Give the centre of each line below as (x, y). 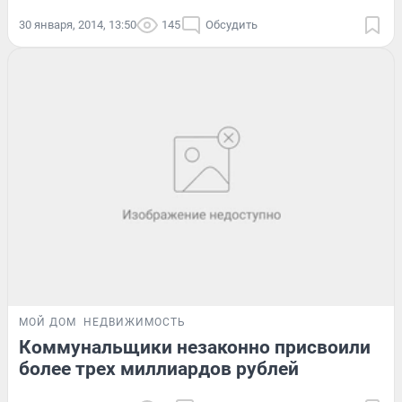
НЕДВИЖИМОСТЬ (135, 322)
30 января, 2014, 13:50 (78, 25)
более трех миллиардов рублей (159, 368)
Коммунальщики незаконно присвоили (195, 347)
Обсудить (232, 25)
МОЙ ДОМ (48, 322)
